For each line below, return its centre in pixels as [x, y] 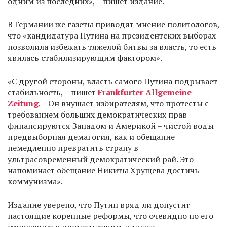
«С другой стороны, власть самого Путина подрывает [112, 81]
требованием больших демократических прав [97, 115]
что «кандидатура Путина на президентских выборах [112, 35]
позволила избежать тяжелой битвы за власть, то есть [112, 47]
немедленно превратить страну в [73, 148]
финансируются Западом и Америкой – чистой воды [111, 126]
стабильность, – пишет [53, 92]
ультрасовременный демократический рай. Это [101, 159]
